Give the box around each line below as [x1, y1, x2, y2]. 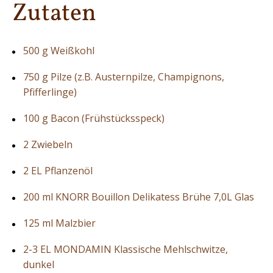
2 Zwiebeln [23, 138, 73, 152]
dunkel [23, 258, 54, 272]
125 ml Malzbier [23, 216, 96, 230]
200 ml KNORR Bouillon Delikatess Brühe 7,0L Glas [23, 190, 254, 204]
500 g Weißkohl [23, 44, 94, 58]
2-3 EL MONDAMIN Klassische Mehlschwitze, [23, 243, 228, 257]
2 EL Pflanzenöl [23, 164, 93, 178]
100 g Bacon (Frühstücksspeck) [23, 112, 165, 126]
